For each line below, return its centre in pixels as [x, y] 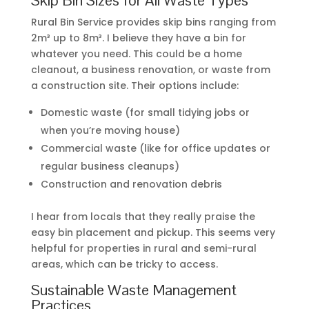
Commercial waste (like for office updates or [155, 148]
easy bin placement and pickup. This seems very [153, 232]
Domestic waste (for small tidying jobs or [145, 112]
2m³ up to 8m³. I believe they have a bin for [138, 38]
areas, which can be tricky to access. [124, 264]
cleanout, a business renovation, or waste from [150, 69]
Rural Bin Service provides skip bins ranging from [153, 22]
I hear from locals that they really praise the [143, 216]
